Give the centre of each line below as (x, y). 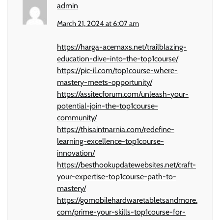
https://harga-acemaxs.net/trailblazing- (122, 47)
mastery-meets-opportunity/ (105, 82)
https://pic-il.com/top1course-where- (117, 70)
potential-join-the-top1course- (108, 106)
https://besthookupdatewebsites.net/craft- (126, 165)
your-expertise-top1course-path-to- (117, 176)
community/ (77, 117)
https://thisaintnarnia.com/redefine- (116, 129)
